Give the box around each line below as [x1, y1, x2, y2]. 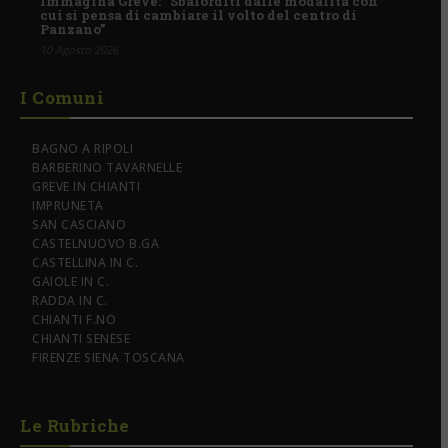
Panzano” [39, 20, 105, 39]
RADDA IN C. [32, 292, 108, 310]
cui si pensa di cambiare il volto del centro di [39, 6, 357, 25]
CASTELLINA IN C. [32, 254, 138, 272]
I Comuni [20, 86, 104, 110]
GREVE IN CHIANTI [32, 178, 140, 196]
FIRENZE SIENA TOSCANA [32, 349, 185, 367]
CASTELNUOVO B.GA [32, 235, 159, 253]
